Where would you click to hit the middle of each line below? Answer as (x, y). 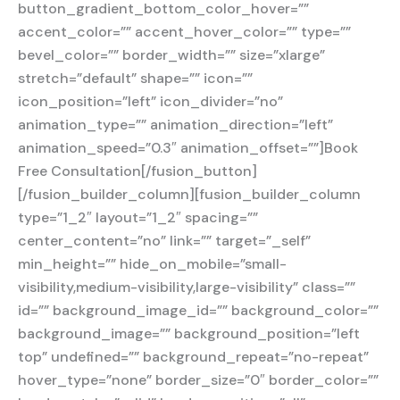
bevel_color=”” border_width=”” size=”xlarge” (171, 55)
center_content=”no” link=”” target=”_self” (164, 241)
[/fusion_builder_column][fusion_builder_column (189, 195)
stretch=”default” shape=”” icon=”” (135, 79)
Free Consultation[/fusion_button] (137, 171)
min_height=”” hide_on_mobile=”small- (152, 264)
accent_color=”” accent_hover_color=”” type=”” (184, 32)
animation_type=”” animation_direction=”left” (175, 125)
